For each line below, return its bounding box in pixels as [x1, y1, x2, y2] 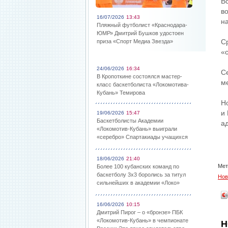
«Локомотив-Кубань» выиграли [97, 126, 177, 132]
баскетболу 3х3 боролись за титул [97, 172, 186, 178]
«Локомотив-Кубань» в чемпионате [97, 217, 188, 223]
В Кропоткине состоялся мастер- [97, 73, 182, 79]
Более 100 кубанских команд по [97, 163, 179, 169]
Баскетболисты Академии [97, 118, 163, 124]
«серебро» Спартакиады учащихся [97, 134, 188, 140]
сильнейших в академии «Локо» [97, 180, 180, 186]
